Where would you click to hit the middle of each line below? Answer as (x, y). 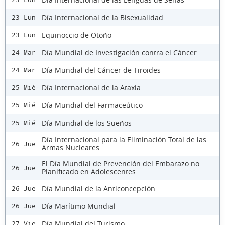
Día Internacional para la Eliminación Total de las (124, 140)
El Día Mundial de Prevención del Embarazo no (121, 164)
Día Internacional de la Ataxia (91, 87)
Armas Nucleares (71, 148)
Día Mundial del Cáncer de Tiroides (101, 70)
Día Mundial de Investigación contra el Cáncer (119, 52)
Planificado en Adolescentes (89, 172)
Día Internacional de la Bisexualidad (102, 17)
